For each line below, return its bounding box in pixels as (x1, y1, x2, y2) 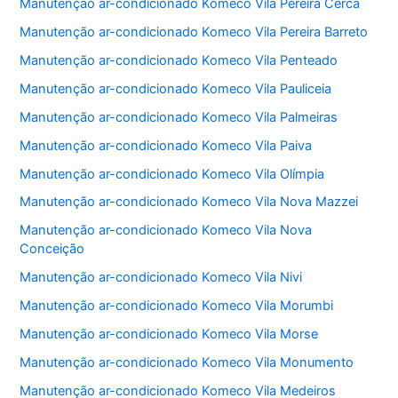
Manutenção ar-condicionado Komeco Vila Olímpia (20, 165, 325, 182)
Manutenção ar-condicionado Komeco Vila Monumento (20, 354, 354, 371)
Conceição (20, 241, 85, 258)
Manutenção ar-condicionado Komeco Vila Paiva (20, 137, 313, 154)
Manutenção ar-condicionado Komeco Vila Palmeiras (20, 108, 338, 125)
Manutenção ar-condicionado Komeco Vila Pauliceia (20, 80, 332, 97)
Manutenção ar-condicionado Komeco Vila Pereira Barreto (20, 23, 369, 40)
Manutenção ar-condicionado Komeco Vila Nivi (20, 269, 303, 286)
